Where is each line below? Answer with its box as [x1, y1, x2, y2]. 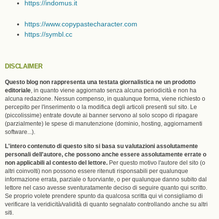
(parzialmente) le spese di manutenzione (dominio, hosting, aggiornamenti [5, 120, 202, 127]
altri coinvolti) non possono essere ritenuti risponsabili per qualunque [5, 167, 188, 175]
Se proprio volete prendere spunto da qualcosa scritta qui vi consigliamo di [5, 192, 203, 199]
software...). [5, 128, 35, 135]
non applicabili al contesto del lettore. [5, 159, 108, 166]
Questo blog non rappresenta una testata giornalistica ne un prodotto [5, 78, 196, 86]
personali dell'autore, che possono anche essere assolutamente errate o [5, 151, 206, 158]
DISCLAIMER [5, 62, 43, 70]
